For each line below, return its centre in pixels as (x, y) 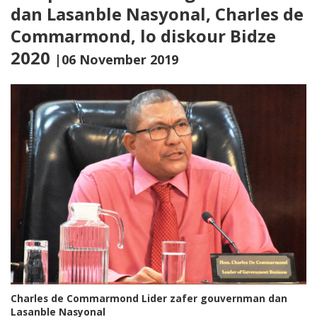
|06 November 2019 (116, 59)
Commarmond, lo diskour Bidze (143, 36)
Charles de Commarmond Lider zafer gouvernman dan (149, 299)
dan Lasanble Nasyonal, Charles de (157, 14)
